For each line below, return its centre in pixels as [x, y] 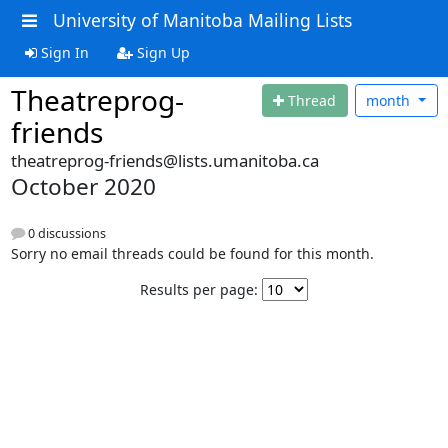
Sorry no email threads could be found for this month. [192, 253]
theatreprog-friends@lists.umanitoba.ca [164, 160]
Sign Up [161, 52]
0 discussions [65, 233]
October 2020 [83, 186]
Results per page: [199, 289]
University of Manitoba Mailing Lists [202, 20]
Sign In [62, 52]
